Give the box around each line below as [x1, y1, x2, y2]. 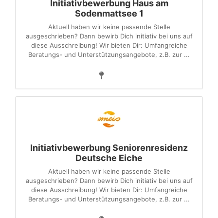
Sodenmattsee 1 [74, 8, 144, 18]
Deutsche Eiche [75, 153, 143, 163]
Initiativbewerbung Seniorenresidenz [30, 143, 188, 153]
